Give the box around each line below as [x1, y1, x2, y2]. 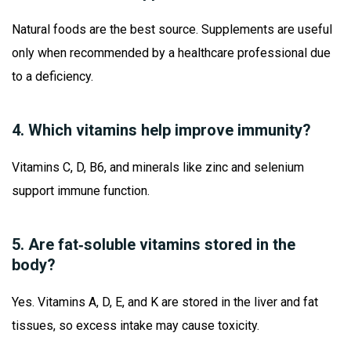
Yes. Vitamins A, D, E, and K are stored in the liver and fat [12, 295, 318, 310]
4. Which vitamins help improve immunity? [12, 121, 311, 140]
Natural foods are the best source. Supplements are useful [12, 22, 332, 38]
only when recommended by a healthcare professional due [12, 45, 331, 61]
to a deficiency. [12, 69, 93, 85]
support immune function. [12, 183, 150, 199]
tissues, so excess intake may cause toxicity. [12, 318, 259, 334]
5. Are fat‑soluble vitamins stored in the [12, 235, 295, 255]
